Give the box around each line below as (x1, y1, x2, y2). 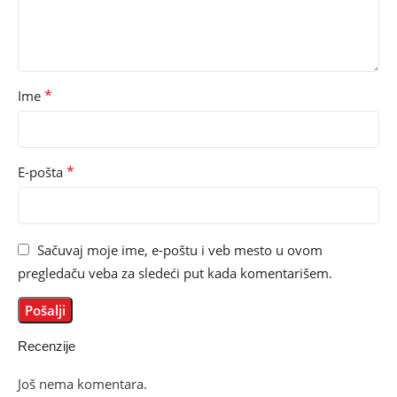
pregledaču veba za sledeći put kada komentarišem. (18, 263, 332, 282)
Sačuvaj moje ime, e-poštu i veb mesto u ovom (37, 240, 323, 259)
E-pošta (18, 162, 66, 181)
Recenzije (18, 338, 75, 354)
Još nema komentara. (18, 374, 147, 393)
